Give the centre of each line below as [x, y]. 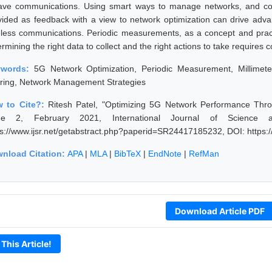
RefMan [204, 153]
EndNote [165, 153]
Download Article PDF [219, 211]
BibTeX [127, 153]
